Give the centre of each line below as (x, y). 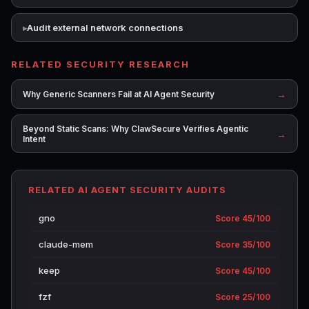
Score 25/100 (243, 297)
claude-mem (66, 244)
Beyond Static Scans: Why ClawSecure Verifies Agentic (136, 129)
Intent (34, 139)
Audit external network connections (105, 28)
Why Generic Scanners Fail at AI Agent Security (119, 94)
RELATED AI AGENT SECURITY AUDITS (127, 190)
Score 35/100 (243, 244)
